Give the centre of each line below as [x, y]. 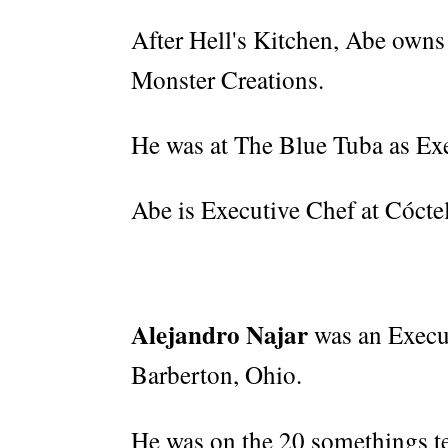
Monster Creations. [227, 80]
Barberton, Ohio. [216, 375]
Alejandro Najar [219, 335]
